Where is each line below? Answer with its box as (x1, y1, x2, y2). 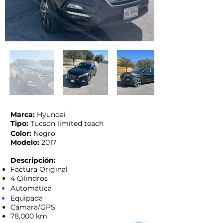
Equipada (10, 194, 45, 203)
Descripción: (10, 156, 56, 165)
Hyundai (35, 110, 66, 119)
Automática (10, 184, 52, 193)
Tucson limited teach (30, 119, 104, 128)
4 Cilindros (10, 174, 48, 183)
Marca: (10, 110, 35, 119)
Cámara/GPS (10, 203, 55, 212)
